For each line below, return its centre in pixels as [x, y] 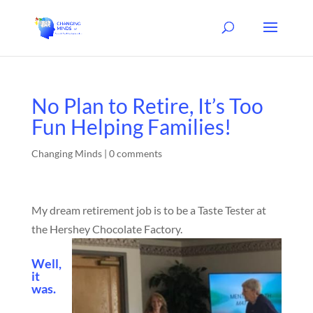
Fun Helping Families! [131, 126]
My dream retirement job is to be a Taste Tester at [148, 210]
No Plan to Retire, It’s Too [147, 105]
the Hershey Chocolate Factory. [107, 229]
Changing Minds [66, 153]
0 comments [135, 153]
